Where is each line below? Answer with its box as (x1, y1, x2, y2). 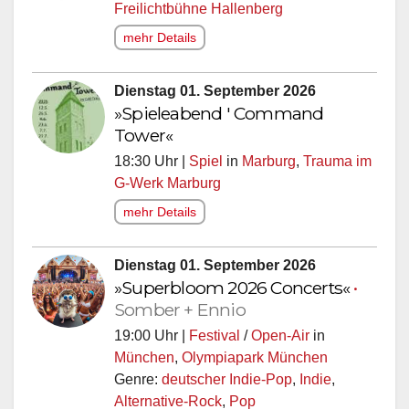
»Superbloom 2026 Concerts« (114, 280, 354, 303)
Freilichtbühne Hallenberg (114, 5, 283, 21)
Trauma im (303, 157, 372, 173)
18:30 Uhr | (114, 157, 189, 173)
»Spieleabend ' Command (114, 106, 324, 129)
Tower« (114, 128, 173, 151)
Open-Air (251, 331, 309, 348)
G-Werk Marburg (114, 179, 221, 195)
